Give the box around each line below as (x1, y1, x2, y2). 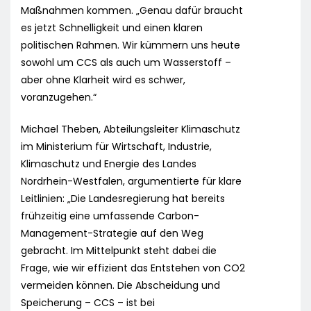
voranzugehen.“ (21, 90, 96, 105)
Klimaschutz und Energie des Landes (21, 157, 196, 171)
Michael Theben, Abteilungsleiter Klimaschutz (21, 122, 240, 137)
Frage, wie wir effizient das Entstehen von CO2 (21, 261, 245, 276)
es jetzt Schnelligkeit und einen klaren (21, 21, 203, 35)
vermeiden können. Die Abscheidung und (21, 278, 220, 293)
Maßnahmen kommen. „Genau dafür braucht (21, 3, 243, 18)
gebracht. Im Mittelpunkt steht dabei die (21, 244, 217, 258)
